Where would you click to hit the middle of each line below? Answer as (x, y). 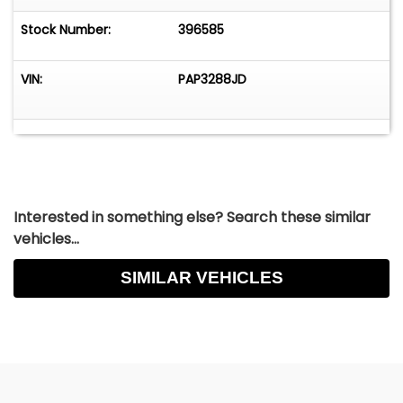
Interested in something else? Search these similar (192, 217)
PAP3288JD (213, 80)
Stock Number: (66, 30)
